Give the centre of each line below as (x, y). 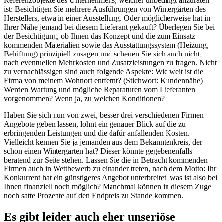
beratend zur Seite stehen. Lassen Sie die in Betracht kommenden (106, 160)
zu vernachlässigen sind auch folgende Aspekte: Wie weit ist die (104, 71)
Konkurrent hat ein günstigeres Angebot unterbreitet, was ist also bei (111, 177)
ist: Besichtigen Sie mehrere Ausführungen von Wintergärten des (105, 9)
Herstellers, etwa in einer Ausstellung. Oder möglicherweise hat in (107, 18)
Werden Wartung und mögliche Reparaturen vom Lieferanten (100, 89)
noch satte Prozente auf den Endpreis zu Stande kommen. (94, 195)
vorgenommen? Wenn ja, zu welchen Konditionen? (84, 98)
